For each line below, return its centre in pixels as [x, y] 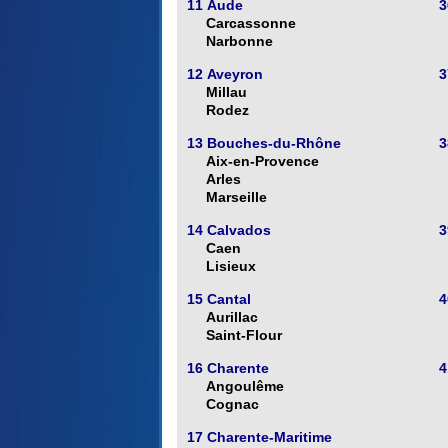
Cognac [232, 404]
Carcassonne [251, 23]
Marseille [236, 197]
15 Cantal [219, 299]
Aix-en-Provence [262, 161]
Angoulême [245, 386]
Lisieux [231, 266]
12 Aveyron [225, 74]
